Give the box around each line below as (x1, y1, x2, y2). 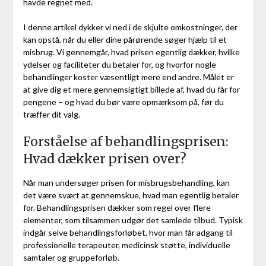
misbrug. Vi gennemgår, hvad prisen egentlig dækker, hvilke (23, 46, 240, 57)
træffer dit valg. (23, 109, 80, 119)
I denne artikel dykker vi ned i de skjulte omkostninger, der (23, 21, 237, 32)
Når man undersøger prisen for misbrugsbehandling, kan (23, 177, 230, 188)
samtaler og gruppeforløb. (23, 252, 119, 262)
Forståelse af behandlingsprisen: (23, 133, 229, 150)
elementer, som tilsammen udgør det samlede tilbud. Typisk (23, 214, 243, 225)
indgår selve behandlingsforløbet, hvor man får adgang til (23, 227, 233, 237)
